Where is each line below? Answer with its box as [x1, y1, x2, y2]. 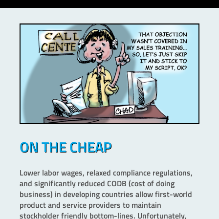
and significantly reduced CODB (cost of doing [20, 177, 175, 189]
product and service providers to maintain [20, 198, 161, 211]
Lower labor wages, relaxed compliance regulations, [20, 166, 193, 178]
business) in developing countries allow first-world [20, 188, 192, 200]
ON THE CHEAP [20, 135, 111, 157]
